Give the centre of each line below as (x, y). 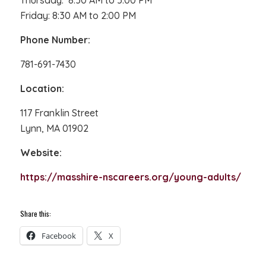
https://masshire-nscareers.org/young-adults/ (130, 177)
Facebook (58, 236)
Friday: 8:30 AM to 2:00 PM (78, 15)
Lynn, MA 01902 (54, 128)
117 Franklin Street (59, 113)
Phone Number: (55, 40)
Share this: (35, 213)
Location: (42, 88)
